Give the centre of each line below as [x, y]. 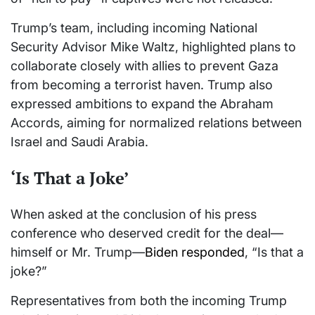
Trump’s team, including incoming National [134, 28]
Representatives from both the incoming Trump [149, 301]
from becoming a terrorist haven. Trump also [142, 85]
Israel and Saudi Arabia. [79, 142]
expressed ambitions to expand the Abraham [142, 104]
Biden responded [195, 252]
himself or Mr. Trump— [78, 252]
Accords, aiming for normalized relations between [156, 123]
